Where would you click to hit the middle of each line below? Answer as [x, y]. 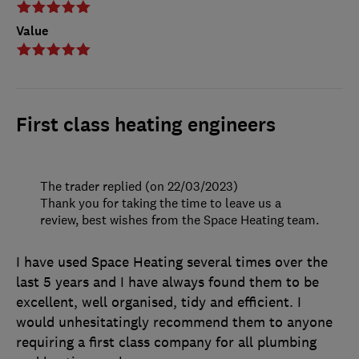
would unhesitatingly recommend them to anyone [174, 323]
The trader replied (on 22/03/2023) [139, 186]
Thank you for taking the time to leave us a [161, 203]
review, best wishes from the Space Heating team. [179, 220]
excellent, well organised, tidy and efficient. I [159, 303]
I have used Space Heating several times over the [172, 262]
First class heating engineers [146, 125]
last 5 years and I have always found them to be [167, 282]
